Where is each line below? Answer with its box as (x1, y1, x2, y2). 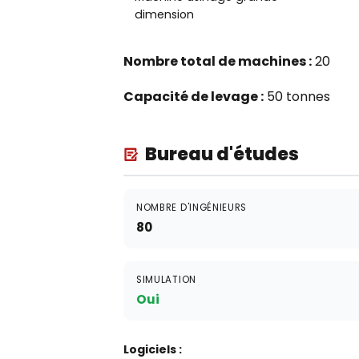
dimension (135, 6, 194, 22)
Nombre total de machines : (123, 52, 312, 71)
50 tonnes (264, 87, 330, 106)
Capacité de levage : (123, 87, 264, 106)
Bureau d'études (145, 141, 299, 167)
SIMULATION (136, 273, 196, 286)
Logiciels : (123, 341, 182, 357)
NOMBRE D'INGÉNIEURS (136, 201, 248, 214)
